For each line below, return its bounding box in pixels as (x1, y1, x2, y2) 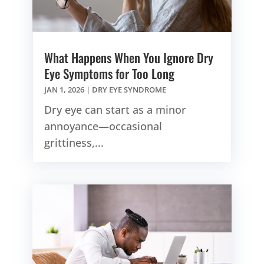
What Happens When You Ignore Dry (44, 48, 213, 67)
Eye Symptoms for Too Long (44, 64, 174, 82)
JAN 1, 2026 (44, 84, 84, 95)
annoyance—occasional (44, 118, 162, 133)
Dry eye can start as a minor (44, 102, 186, 117)
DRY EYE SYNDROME (92, 84, 166, 95)
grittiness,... (44, 135, 104, 150)
